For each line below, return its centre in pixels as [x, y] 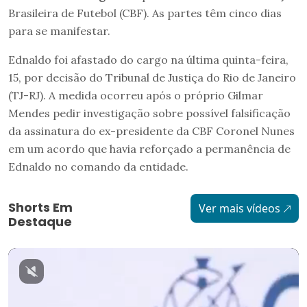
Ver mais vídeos [239, 208]
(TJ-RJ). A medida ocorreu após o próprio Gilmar [136, 95]
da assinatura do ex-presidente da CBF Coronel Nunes [151, 131]
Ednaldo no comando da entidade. [98, 166]
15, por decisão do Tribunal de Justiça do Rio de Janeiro [152, 77]
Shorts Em [40, 207]
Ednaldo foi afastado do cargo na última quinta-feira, [148, 59]
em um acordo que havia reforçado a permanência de [149, 148]
